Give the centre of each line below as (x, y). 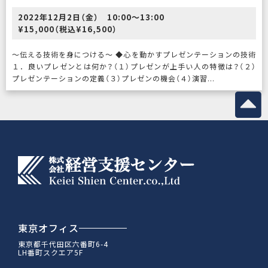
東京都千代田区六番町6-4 (63, 243)
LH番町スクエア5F (51, 252)
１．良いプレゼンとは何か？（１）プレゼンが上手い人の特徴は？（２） (134, 66)
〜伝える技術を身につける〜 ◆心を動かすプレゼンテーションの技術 (134, 54)
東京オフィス (48, 228)
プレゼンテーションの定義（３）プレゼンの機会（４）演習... (113, 78)
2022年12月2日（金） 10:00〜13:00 (91, 17)
